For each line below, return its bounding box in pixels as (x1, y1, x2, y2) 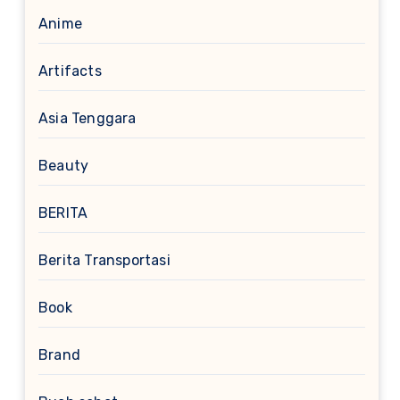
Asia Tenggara (38, 110, 137, 127)
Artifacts (38, 62, 102, 79)
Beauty (38, 157, 89, 174)
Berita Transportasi (38, 252, 171, 269)
